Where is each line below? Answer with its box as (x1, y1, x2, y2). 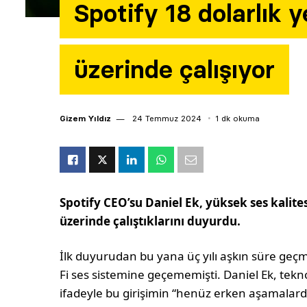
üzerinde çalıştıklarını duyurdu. (60, 213, 241, 230)
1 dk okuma (215, 113, 260, 124)
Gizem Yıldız (60, 113, 111, 124)
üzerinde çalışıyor (74, 54, 275, 86)
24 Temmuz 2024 (130, 113, 201, 124)
